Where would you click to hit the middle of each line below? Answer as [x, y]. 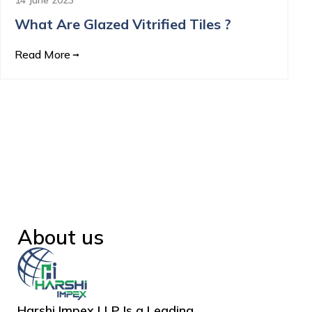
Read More [42, 54]
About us [61, 237]
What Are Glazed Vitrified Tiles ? [123, 24]
